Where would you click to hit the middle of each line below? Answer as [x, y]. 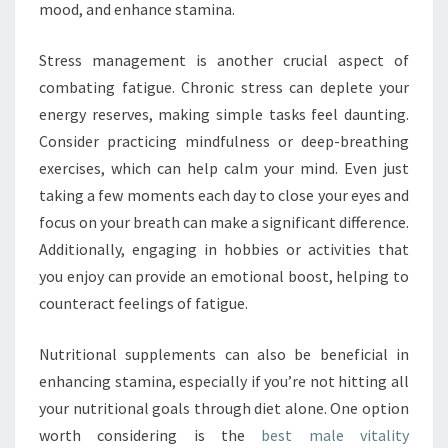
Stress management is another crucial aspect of [224, 59]
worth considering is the [150, 434]
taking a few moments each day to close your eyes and [224, 194]
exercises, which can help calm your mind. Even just [224, 167]
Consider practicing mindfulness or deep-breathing [224, 140]
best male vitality [335, 434]
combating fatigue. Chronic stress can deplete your [224, 86]
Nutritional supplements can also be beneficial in [224, 353]
